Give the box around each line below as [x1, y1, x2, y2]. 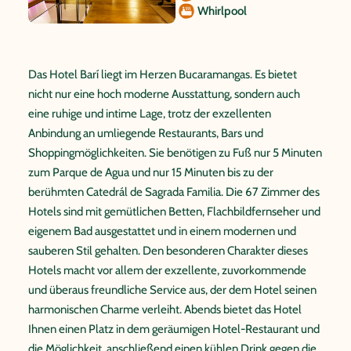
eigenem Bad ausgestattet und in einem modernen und [28, 224, 296, 238]
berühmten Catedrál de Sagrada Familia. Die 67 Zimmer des [28, 185, 320, 199]
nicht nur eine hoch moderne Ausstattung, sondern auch [28, 87, 300, 101]
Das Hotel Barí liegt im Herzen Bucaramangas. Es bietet [28, 67, 297, 81]
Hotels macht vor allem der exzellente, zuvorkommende [28, 263, 306, 277]
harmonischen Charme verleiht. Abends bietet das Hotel [28, 302, 302, 317]
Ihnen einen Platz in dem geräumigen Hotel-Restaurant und [28, 322, 320, 336]
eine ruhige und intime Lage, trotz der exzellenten [28, 107, 271, 121]
